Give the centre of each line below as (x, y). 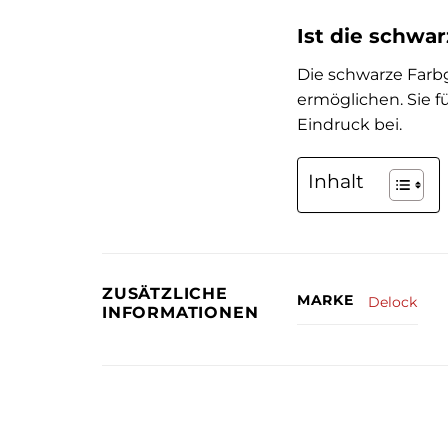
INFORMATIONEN (180, 313)
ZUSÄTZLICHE (165, 294)
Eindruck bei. (349, 124)
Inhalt (336, 181)
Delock (393, 301)
